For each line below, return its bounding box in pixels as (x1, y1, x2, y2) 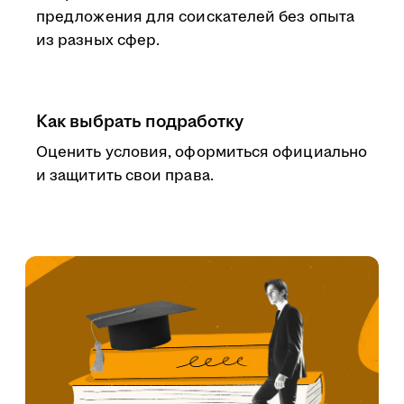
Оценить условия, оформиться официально (36, 142, 368, 163)
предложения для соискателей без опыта (36, 6, 354, 28)
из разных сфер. (36, 30, 161, 51)
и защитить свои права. (36, 165, 214, 187)
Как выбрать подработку (36, 109, 243, 134)
